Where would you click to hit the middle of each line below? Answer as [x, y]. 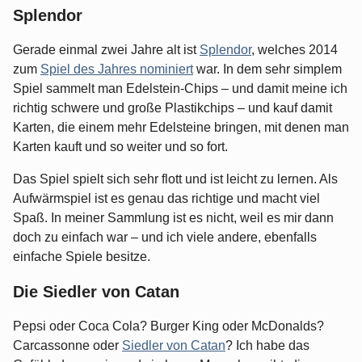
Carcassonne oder [67, 346]
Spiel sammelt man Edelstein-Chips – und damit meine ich [180, 89]
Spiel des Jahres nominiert [117, 69]
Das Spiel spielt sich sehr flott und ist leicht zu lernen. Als [175, 179]
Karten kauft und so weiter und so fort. [120, 147]
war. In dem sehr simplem [267, 69]
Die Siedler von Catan [96, 292]
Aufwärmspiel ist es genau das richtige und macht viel [166, 199]
